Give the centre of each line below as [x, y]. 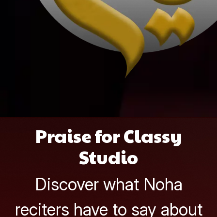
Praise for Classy [108, 136]
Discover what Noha [108, 184]
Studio [108, 157]
